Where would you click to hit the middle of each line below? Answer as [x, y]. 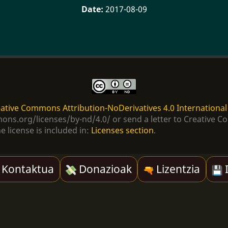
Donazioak [104, 169]
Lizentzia [177, 169]
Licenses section [122, 131]
